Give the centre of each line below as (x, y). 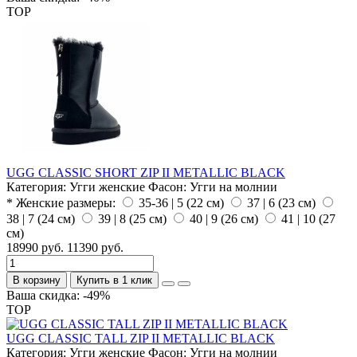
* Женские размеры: (61, 203)
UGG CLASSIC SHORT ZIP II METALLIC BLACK (146, 173)
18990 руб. (35, 248)
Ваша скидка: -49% (58, 296)
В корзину (37, 280)
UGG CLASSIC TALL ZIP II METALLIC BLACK (141, 339)
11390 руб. (95, 248)
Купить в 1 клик (114, 280)
